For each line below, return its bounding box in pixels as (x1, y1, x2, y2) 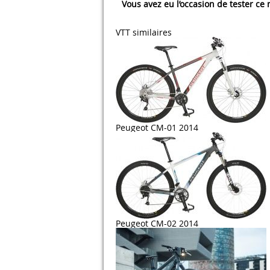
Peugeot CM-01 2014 (116, 122, 198, 133)
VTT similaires (116, 27, 172, 38)
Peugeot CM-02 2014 (116, 218, 198, 229)
